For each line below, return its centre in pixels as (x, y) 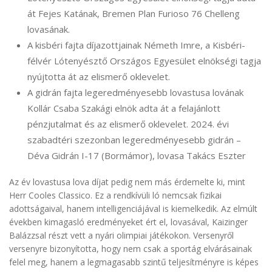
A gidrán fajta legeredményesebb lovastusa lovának (135, 93)
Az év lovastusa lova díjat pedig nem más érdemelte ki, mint (127, 182)
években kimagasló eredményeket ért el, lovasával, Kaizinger (128, 222)
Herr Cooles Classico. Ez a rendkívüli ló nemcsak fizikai (115, 195)
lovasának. (49, 29)
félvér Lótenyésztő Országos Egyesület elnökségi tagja (144, 61)
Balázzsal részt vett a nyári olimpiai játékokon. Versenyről (121, 236)
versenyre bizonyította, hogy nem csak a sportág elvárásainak (131, 249)
